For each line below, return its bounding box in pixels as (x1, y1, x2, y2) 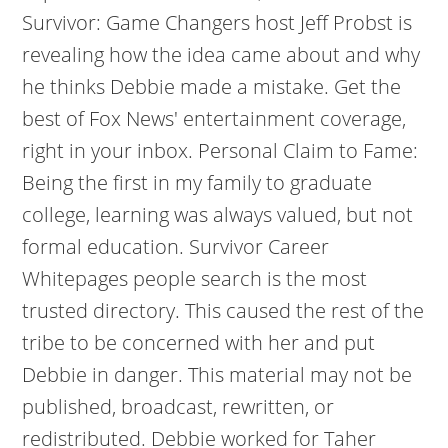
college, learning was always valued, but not (22, 201, 414, 228)
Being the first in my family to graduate (22, 169, 373, 196)
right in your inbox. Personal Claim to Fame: (22, 137, 419, 164)
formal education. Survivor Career (22, 233, 330, 260)
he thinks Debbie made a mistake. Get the (22, 73, 402, 100)
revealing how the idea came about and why (22, 41, 421, 68)
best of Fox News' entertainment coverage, (22, 105, 407, 132)
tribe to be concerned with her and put (22, 329, 376, 356)
